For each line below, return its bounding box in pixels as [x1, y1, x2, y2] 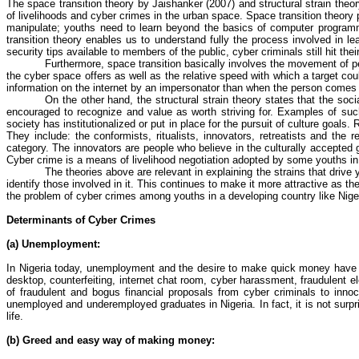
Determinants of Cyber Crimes [6, 214, 155, 226]
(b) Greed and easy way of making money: [6, 334, 215, 346]
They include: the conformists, [6, 130, 157, 142]
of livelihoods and [6, 10, 91, 22]
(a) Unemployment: [6, 238, 100, 250]
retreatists [259, 130, 306, 142]
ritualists [156, 130, 196, 142]
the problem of [6, 190, 76, 202]
